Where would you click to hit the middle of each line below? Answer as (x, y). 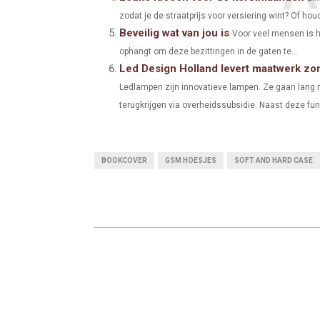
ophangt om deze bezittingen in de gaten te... (209, 51)
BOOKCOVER (124, 160)
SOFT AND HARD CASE (274, 160)
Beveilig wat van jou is (174, 32)
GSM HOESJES (191, 160)
